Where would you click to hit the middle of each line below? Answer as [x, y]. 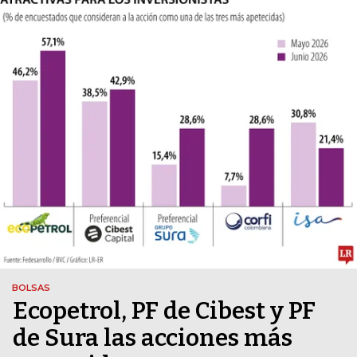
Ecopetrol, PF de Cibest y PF [164, 311]
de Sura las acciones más [153, 338]
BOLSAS [31, 288]
